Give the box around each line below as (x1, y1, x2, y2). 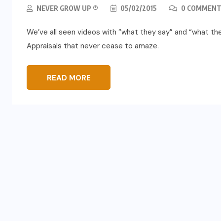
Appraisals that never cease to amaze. (27, 41, 159, 51)
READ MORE (46, 73, 91, 83)
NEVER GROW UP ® (37, 4, 98, 12)
